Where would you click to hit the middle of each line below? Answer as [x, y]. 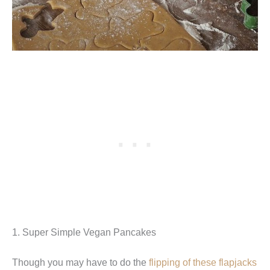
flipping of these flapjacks [203, 262]
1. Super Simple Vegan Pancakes [84, 232]
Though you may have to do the [80, 262]
